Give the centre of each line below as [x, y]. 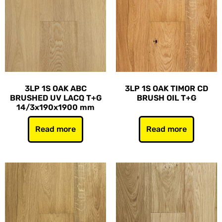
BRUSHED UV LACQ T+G [55, 98]
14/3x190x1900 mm [55, 107]
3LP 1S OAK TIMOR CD [166, 88]
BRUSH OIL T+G [166, 98]
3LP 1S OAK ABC [55, 88]
